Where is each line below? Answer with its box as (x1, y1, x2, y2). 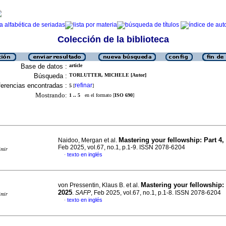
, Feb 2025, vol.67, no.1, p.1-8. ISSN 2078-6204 (91, 189, 221, 196)
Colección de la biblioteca (57, 34, 169, 44)
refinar (75, 82, 92, 89)
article (69, 63, 82, 68)
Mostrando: (35, 91, 67, 99)
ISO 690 (115, 92, 133, 98)
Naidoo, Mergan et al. (58, 137, 119, 144)
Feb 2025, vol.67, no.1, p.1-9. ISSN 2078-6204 (58, 144, 185, 151)
